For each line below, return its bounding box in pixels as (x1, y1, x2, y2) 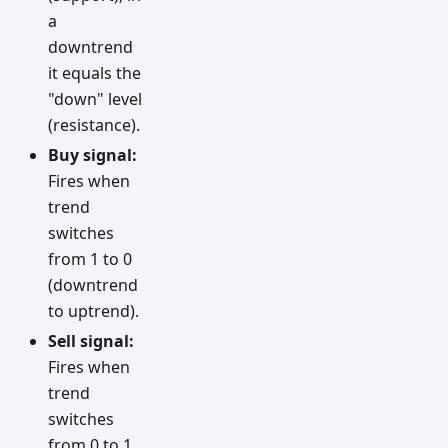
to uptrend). (48, 299, 139, 322)
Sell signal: (48, 329, 134, 352)
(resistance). (48, 113, 140, 136)
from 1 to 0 (48, 247, 132, 270)
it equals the (48, 61, 141, 84)
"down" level (48, 87, 142, 110)
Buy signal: (48, 143, 137, 166)
